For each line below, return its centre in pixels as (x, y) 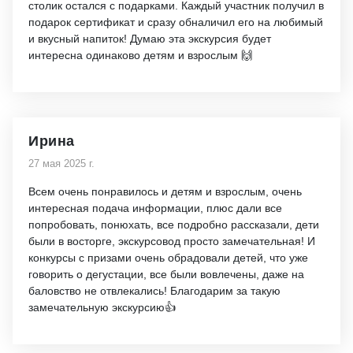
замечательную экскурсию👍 (102, 307)
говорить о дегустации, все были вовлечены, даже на (166, 274)
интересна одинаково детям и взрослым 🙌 (140, 55)
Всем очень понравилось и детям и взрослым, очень (165, 191)
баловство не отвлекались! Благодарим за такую (154, 291)
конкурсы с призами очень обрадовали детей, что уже (168, 258)
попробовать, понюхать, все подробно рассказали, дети (174, 225)
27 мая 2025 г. (61, 163)
